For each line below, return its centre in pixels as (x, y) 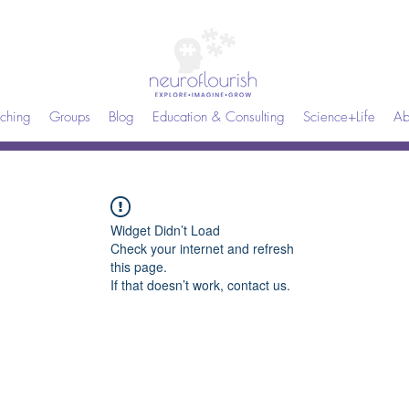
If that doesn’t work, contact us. (200, 285)
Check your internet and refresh (202, 248)
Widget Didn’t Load (165, 230)
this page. (139, 267)
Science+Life (339, 117)
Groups (70, 117)
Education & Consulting (219, 117)
